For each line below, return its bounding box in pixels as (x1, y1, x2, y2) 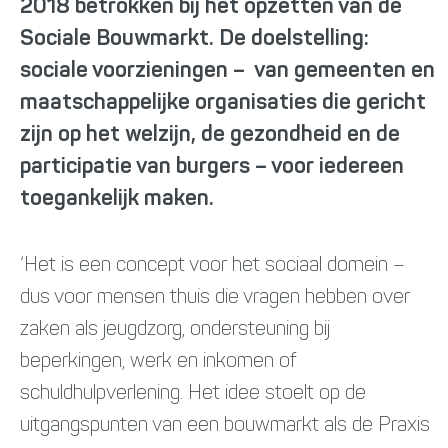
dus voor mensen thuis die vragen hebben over (20, 288, 410, 308)
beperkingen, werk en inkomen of (20, 352, 296, 372)
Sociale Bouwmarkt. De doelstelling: (20, 28, 369, 50)
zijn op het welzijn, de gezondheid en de (20, 124, 400, 146)
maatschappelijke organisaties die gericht (20, 92, 426, 114)
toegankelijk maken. (20, 188, 214, 210)
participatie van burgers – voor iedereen (20, 156, 404, 178)
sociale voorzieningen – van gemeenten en (20, 60, 435, 82)
